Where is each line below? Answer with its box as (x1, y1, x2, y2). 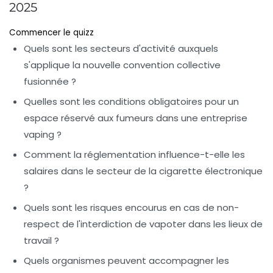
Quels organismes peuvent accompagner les (24, 254, 229, 268)
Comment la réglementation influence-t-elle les (24, 148, 245, 161)
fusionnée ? (24, 75, 76, 88)
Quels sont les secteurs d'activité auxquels (24, 42, 218, 55)
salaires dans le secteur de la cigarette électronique (24, 165, 263, 178)
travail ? (24, 234, 59, 247)
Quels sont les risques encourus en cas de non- (24, 201, 239, 214)
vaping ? (24, 128, 62, 141)
